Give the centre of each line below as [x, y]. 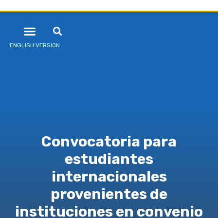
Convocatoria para [109, 142]
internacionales [109, 177]
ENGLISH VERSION [35, 45]
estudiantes [109, 159]
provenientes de [109, 194]
